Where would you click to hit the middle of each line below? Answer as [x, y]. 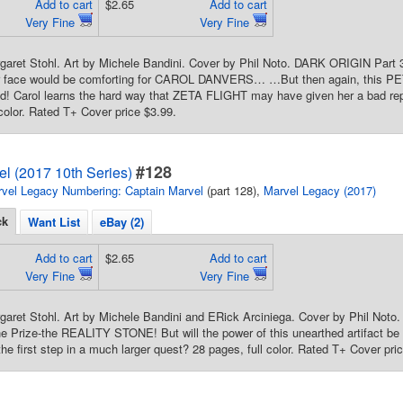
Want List [54, 222]
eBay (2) [122, 222]
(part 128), [233, 190]
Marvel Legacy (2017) [320, 190]
